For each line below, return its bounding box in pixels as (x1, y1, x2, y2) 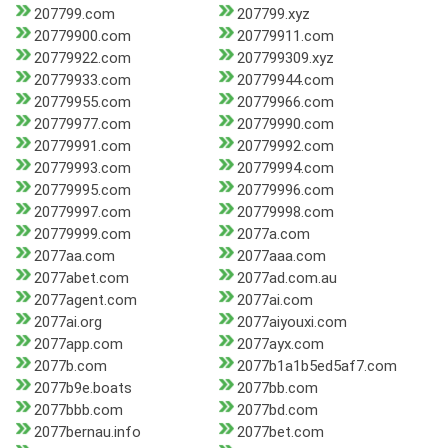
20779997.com (34, 203, 131, 222)
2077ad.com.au (236, 269, 337, 288)
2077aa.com (34, 247, 115, 266)
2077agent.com (34, 291, 137, 310)
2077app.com (34, 335, 123, 354)
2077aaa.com (236, 247, 326, 266)
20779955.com (34, 93, 131, 112)
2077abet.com (34, 269, 129, 288)
